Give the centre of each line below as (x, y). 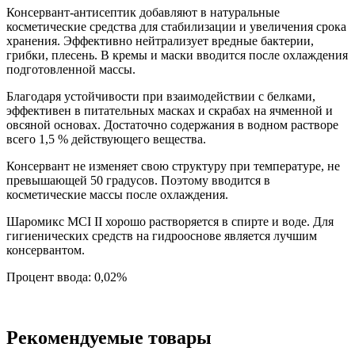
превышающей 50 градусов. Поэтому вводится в (138, 181)
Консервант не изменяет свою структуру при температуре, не (173, 166)
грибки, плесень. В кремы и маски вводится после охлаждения (177, 55)
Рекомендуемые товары (109, 338)
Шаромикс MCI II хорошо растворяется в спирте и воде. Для (170, 222)
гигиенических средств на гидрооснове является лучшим (162, 236)
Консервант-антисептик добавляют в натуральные (143, 13)
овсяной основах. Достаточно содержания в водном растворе (172, 125)
